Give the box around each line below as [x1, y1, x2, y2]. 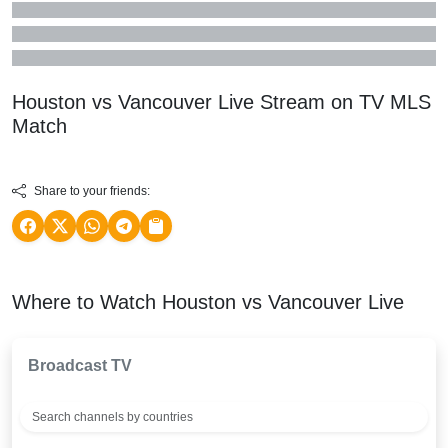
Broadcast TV [28, 357, 132, 375]
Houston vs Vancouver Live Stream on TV [12, 91, 390, 114]
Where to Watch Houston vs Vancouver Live [12, 291, 404, 314]
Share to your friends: [34, 184, 150, 199]
